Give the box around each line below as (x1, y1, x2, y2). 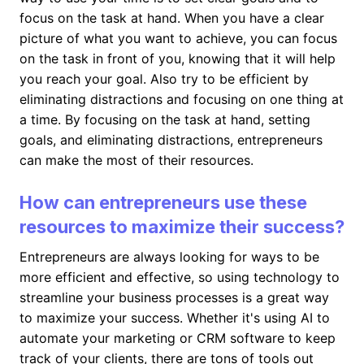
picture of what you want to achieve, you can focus (19, 30, 337, 46)
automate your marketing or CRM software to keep (19, 330, 336, 346)
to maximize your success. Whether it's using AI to (19, 310, 330, 326)
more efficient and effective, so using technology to (19, 269, 340, 285)
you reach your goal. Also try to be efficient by (19, 71, 309, 87)
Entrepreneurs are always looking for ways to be (19, 249, 319, 265)
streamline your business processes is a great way (19, 289, 329, 305)
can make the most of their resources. (19, 152, 253, 168)
